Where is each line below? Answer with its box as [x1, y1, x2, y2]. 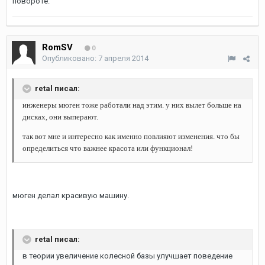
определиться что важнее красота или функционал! [22, 144, 193, 153]
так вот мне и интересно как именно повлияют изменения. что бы [22, 132, 240, 141]
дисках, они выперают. [22, 112, 98, 121]
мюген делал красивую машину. [12, 191, 129, 200]
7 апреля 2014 [98, 54, 148, 63]
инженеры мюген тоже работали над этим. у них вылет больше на [22, 101, 241, 109]
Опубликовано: [42, 54, 98, 63]
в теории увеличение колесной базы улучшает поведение [22, 251, 232, 260]
